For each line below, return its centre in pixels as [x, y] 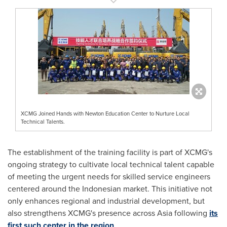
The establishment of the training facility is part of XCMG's [110, 152]
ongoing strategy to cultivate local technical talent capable [111, 164]
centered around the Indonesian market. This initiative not [110, 188]
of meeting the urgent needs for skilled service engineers [109, 176]
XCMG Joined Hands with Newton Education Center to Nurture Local [105, 113]
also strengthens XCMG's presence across [82, 213]
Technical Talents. [43, 121]
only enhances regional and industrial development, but [106, 201]
